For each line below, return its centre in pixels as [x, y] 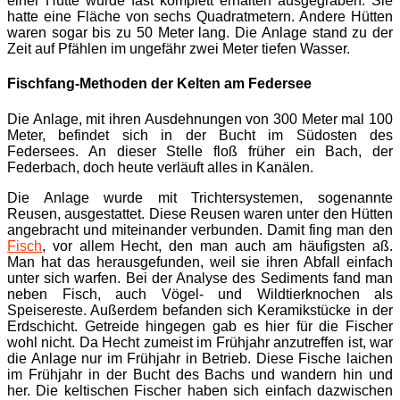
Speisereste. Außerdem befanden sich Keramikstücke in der [200, 310]
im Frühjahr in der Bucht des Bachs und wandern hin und [200, 374]
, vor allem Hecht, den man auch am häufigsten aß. [217, 246]
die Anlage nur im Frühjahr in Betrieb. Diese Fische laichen [200, 358]
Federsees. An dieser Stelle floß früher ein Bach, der [200, 151]
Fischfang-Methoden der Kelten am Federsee [159, 84]
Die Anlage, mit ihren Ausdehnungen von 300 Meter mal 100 [200, 119]
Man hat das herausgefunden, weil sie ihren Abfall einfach [200, 262]
